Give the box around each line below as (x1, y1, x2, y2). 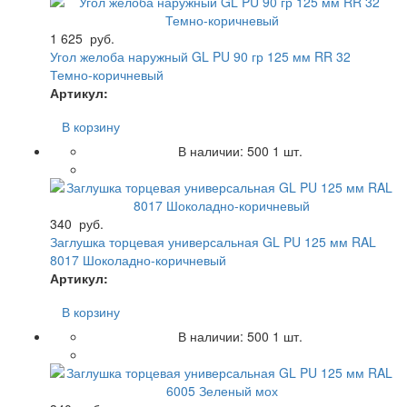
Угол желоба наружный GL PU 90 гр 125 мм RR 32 (50, 46, 351, 65)
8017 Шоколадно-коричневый (50, 250, 226, 269)
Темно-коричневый (50, 65, 164, 84)
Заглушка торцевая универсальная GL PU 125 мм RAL (50, 232, 376, 251)
